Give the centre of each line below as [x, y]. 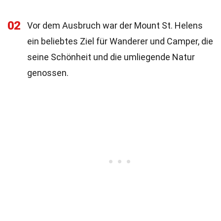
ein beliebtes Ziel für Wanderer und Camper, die [120, 41]
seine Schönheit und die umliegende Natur [111, 57]
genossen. [48, 73]
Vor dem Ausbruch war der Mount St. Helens [115, 25]
